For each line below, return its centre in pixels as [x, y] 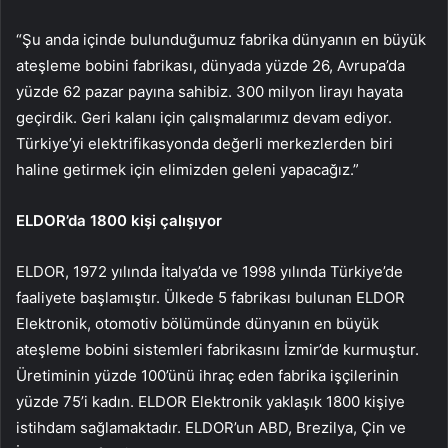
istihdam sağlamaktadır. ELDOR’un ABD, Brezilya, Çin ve [211, 427]
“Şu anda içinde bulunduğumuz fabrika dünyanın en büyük [221, 39]
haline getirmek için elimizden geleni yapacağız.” [187, 169]
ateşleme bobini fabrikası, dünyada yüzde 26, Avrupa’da [210, 65]
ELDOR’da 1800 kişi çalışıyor [119, 220]
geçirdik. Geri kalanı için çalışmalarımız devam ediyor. [204, 117]
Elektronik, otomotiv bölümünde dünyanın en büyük [197, 323]
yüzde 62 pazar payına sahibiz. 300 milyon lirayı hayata [209, 91]
